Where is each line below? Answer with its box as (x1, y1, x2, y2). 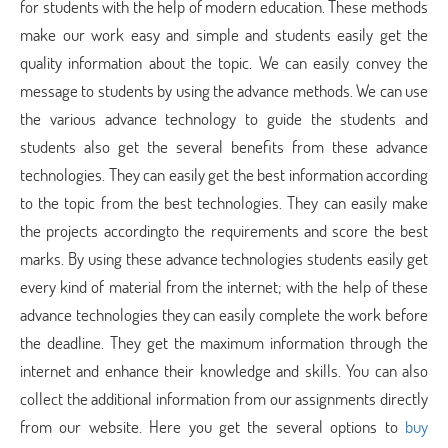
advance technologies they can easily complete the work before (20, 303, 428, 326)
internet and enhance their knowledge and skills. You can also (20, 359, 428, 382)
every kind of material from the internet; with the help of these (20, 275, 428, 298)
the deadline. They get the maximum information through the (20, 331, 428, 354)
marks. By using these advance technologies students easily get (20, 247, 428, 270)
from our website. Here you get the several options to (20, 415, 405, 438)
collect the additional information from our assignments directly (20, 387, 428, 410)
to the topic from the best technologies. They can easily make (20, 191, 428, 214)
